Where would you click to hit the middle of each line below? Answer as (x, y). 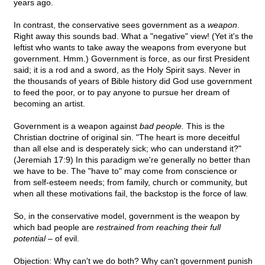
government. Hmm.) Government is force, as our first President (132, 59)
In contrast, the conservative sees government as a (111, 25)
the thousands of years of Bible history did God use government (133, 81)
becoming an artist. (49, 104)
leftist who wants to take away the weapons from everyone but (130, 48)
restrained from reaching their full (159, 227)
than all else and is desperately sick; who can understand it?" (127, 149)
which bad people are (55, 227)
